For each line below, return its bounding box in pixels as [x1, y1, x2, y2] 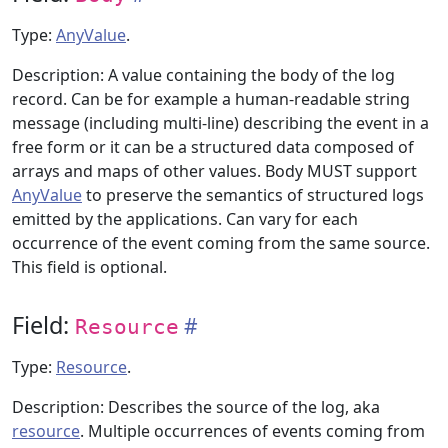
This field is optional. [12, 256, 167, 278]
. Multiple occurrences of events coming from [80, 420, 425, 442]
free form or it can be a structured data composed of [12, 136, 414, 158]
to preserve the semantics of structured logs [82, 184, 424, 206]
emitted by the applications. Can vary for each [12, 208, 358, 230]
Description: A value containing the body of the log [12, 64, 395, 86]
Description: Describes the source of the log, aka [12, 396, 380, 418]
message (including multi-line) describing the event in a [12, 112, 429, 134]
